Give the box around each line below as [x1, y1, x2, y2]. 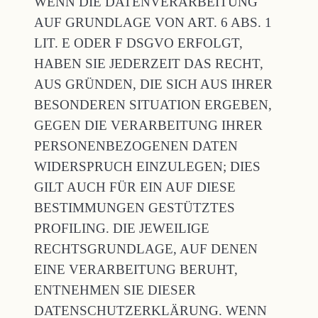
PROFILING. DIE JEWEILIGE [34, 221, 209, 236]
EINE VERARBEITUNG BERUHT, [34, 262, 238, 277]
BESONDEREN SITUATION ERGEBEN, [34, 97, 272, 112]
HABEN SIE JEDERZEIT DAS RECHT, [34, 56, 263, 71]
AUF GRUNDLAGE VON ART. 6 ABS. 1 [34, 15, 272, 30]
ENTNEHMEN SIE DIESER [34, 283, 196, 297]
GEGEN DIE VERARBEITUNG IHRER [34, 118, 263, 133]
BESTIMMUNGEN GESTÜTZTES [34, 200, 235, 215]
